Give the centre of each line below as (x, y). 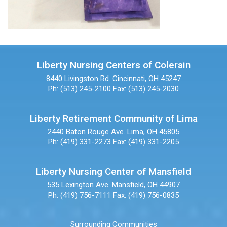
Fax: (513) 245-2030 (146, 89)
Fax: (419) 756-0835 (146, 195)
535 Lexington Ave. (79, 185)
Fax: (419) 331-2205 (146, 142)
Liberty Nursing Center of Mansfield (113, 172)
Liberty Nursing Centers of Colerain (113, 65)
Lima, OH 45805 (153, 132)
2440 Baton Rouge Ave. (86, 132)
